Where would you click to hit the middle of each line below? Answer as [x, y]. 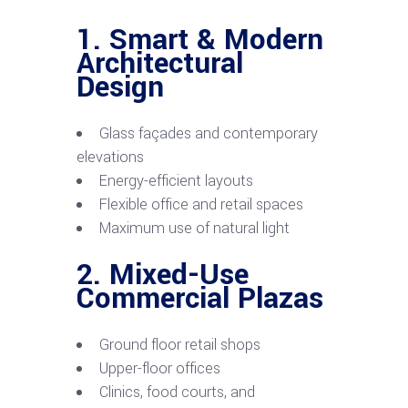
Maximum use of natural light [194, 228]
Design [120, 87]
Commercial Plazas [200, 298]
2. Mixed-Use [163, 275]
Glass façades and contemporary [209, 133]
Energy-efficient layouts [176, 180]
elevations [110, 157]
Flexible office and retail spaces [201, 204]
